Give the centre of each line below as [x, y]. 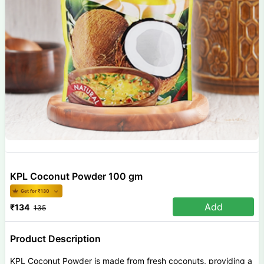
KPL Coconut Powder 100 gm [76, 176]
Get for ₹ [30, 191]
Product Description [55, 238]
